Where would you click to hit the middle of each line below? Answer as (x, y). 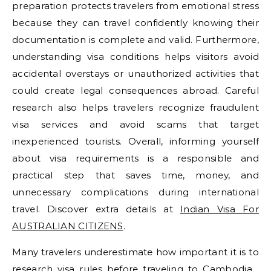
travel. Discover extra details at (96, 209)
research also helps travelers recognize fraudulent (135, 107)
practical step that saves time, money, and (135, 175)
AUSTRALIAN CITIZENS (68, 226)
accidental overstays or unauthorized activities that (135, 73)
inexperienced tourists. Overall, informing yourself (135, 141)
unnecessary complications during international (135, 192)
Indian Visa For (219, 209)
